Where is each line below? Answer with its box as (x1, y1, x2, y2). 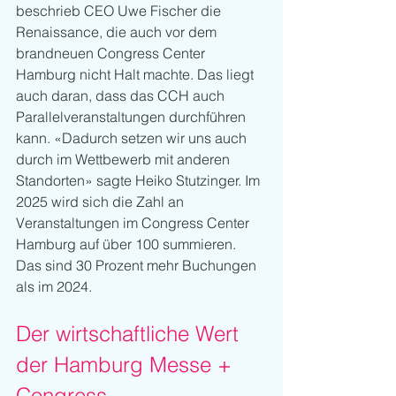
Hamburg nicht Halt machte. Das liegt (16, 65, 257, 83)
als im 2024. (16, 277, 92, 295)
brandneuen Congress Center (16, 43, 209, 62)
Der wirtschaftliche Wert (16, 320, 245, 346)
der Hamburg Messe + (16, 351, 238, 377)
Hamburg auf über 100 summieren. (16, 234, 240, 253)
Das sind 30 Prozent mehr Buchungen (16, 255, 260, 274)
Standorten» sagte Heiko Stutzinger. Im (16, 171, 263, 189)
